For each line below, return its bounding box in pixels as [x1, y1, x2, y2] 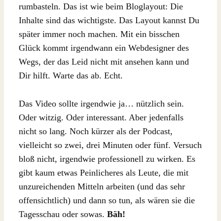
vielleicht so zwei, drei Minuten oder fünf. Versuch [19, 140, 202, 150]
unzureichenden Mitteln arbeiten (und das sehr [19, 181, 185, 191]
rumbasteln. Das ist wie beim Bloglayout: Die [19, 1, 183, 11]
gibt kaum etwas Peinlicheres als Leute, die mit [19, 167, 188, 178]
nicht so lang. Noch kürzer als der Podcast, [19, 126, 173, 136]
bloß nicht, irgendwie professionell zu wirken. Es [19, 153, 195, 164]
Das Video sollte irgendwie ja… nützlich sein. [19, 98, 184, 109]
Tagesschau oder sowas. [19, 209, 107, 219]
